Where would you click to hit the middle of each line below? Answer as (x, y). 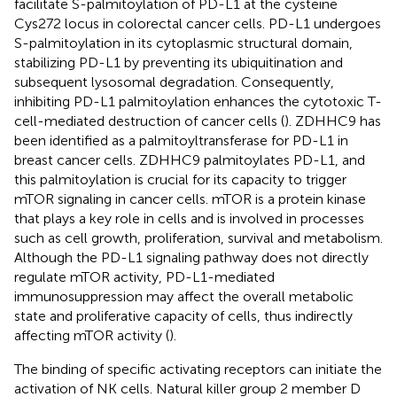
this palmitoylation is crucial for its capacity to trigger (180, 179)
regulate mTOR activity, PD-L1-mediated (144, 276)
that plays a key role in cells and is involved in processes (189, 218)
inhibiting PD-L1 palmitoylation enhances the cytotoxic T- (198, 101)
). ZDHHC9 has (333, 121)
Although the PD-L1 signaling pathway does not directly (191, 257)
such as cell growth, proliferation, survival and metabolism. (198, 237)
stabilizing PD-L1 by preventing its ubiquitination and (179, 62)
